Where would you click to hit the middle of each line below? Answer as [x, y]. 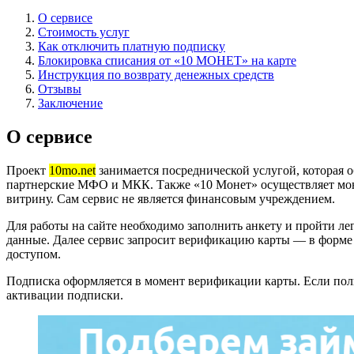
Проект [28, 170]
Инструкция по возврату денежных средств [156, 74]
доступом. [34, 254]
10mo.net [72, 170]
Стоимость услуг [84, 32]
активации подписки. [65, 295]
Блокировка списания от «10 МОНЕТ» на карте [167, 60]
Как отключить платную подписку [132, 46]
